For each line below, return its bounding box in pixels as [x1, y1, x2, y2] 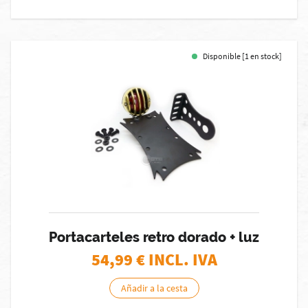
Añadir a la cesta [120, 282, 188, 294]
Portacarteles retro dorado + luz [49, 229, 259, 245]
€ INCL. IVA [135, 249, 217, 270]
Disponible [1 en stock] [203, 51, 282, 61]
